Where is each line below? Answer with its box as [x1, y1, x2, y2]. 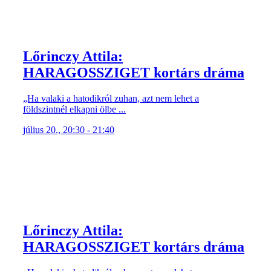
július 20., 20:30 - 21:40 [23, 124, 114, 135]
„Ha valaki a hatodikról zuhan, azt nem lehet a [23, 93, 199, 103]
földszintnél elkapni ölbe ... [23, 103, 126, 114]
